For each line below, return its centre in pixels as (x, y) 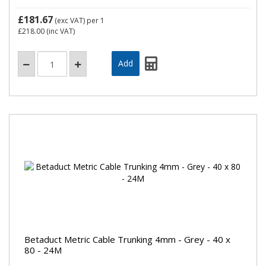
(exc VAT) (70, 20)
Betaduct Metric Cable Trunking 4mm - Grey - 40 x (127, 239)
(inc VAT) (60, 31)
